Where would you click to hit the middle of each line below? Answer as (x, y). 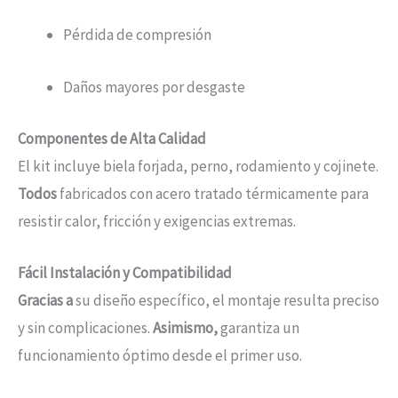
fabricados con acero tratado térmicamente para (213, 193)
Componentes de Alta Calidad (112, 138)
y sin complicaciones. (85, 327)
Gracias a (45, 300)
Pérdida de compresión (137, 35)
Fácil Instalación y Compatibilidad (125, 272)
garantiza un (259, 327)
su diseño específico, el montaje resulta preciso (226, 300)
